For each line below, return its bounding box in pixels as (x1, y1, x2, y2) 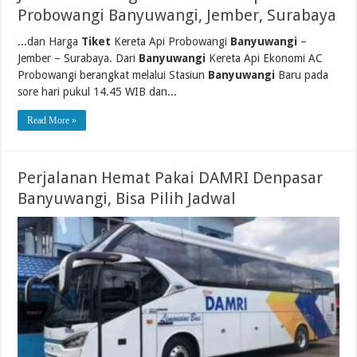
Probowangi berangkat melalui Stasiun (18, 69, 209, 82)
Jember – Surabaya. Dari (18, 52, 139, 65)
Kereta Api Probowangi (111, 35, 231, 49)
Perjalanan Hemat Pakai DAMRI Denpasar (18, 168, 324, 188)
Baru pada (275, 69, 329, 82)
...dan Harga (18, 35, 82, 49)
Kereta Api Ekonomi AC (206, 52, 324, 65)
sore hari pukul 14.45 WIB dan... (18, 85, 178, 99)
